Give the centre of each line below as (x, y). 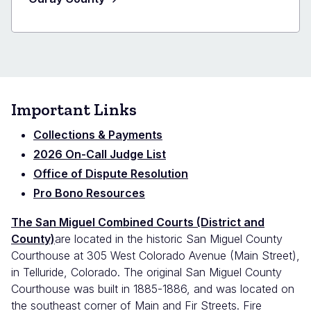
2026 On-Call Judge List (100, 154)
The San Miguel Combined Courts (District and (138, 222)
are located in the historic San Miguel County (169, 238)
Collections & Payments (98, 134)
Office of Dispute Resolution (111, 173)
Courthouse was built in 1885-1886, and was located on (153, 288)
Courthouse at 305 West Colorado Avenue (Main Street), (155, 255)
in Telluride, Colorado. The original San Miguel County (146, 272)
